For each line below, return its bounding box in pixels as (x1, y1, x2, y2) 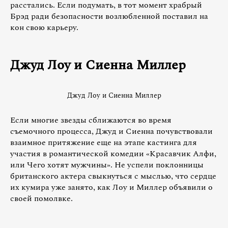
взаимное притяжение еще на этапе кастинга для (10, 136, 197, 149)
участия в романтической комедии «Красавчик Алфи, (10, 147, 216, 160)
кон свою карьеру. (10, 21, 78, 34)
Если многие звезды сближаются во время (10, 113, 172, 126)
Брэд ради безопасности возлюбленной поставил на (10, 10, 208, 23)
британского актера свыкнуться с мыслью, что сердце (10, 169, 216, 182)
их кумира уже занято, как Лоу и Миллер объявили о (10, 181, 213, 193)
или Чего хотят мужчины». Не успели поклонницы (10, 158, 204, 171)
